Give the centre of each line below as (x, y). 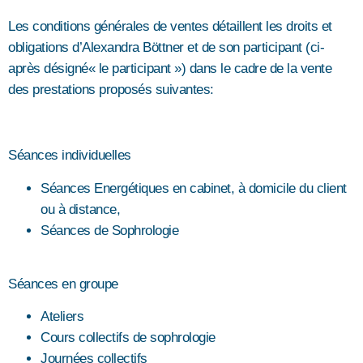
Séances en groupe (63, 284)
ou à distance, (80, 209)
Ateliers (62, 317)
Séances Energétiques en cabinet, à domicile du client (194, 188)
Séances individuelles (70, 156)
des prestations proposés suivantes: (111, 90)
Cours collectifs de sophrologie (128, 338)
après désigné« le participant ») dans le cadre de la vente (170, 69)
